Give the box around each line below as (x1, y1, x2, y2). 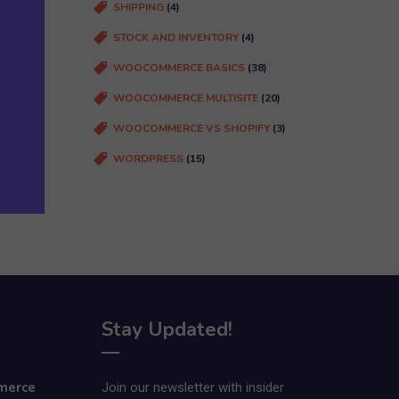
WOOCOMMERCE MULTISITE (112, 91, 258, 106)
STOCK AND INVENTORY (112, 30, 239, 45)
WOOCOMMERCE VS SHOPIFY (112, 121, 270, 136)
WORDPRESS (112, 151, 183, 167)
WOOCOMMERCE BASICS (112, 61, 245, 76)
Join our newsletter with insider (101, 379, 284, 395)
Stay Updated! (101, 316, 232, 343)
